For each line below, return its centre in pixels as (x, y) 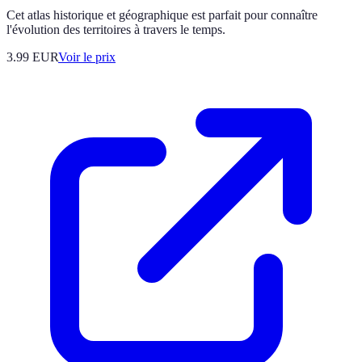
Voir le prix (87, 57)
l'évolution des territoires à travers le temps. (116, 30)
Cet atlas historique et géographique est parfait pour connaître (162, 15)
